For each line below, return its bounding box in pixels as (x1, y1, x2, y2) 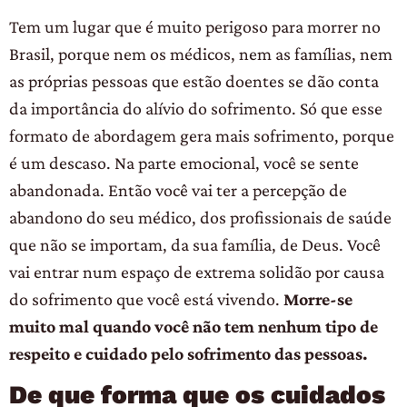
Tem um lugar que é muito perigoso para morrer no (9, 15, 381, 36)
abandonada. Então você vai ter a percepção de (9, 179, 347, 200)
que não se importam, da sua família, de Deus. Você (9, 233, 381, 254)
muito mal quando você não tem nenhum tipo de (9, 315, 378, 336)
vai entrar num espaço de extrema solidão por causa (9, 261, 384, 282)
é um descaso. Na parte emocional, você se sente (9, 152, 359, 173)
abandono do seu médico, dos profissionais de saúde (9, 206, 392, 227)
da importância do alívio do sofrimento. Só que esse (9, 97, 382, 118)
